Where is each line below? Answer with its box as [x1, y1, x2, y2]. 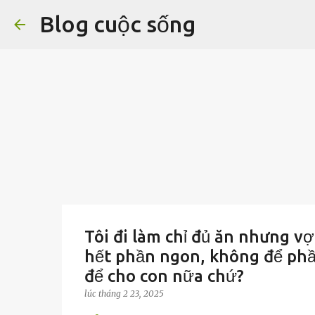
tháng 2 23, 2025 [98, 288, 164, 299]
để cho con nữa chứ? [84, 266, 244, 285]
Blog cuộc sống [39, 11, 195, 37]
